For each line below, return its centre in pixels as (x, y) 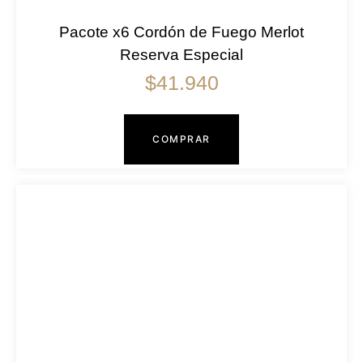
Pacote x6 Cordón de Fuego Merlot (181, 32)
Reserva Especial (181, 55)
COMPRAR (181, 139)
